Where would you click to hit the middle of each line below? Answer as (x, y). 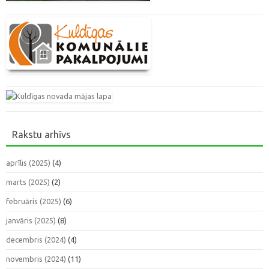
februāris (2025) (34, 201)
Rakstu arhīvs (41, 134)
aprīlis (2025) (28, 162)
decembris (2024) (36, 239)
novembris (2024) (36, 258)
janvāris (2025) (31, 220)
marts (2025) (28, 182)
